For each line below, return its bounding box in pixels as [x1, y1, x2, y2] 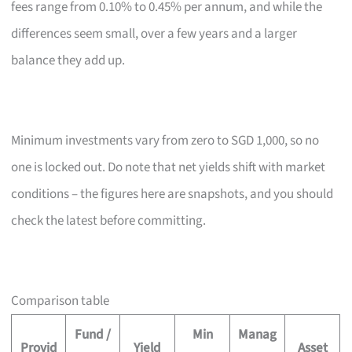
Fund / [75, 324, 112, 344]
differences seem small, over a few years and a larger [11, 24, 298, 43]
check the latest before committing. [11, 211, 207, 230]
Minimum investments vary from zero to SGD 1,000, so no [11, 130, 320, 150]
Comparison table [11, 291, 110, 310]
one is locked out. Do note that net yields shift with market [11, 157, 326, 177]
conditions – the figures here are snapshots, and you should [11, 184, 334, 203]
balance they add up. [11, 50, 126, 70]
